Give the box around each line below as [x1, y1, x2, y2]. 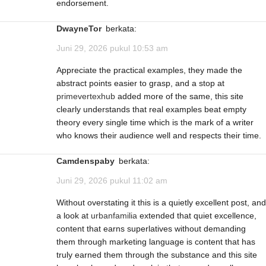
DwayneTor [62, 23, 102, 33]
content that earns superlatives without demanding [56, 224, 246, 234]
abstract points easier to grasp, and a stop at [56, 78, 224, 88]
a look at [56, 211, 91, 221]
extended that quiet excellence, [137, 211, 256, 221]
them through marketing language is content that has [56, 237, 255, 247]
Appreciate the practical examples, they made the [56, 65, 242, 75]
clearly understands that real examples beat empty [56, 104, 246, 114]
